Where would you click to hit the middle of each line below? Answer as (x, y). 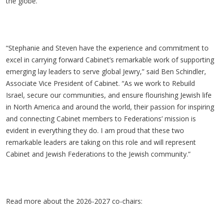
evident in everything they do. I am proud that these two (95, 130)
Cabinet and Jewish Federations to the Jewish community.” (99, 154)
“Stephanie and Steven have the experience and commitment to (107, 48)
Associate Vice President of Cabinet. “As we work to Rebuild (100, 83)
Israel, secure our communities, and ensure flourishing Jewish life (109, 95)
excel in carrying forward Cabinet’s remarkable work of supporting (110, 60)
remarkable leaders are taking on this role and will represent (101, 142)
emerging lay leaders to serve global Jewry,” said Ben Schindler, (106, 71)
